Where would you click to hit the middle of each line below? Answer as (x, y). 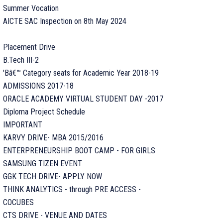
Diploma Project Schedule (44, 112)
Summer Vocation (31, 8)
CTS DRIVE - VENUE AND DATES (55, 215)
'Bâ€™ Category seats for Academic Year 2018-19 (81, 73)
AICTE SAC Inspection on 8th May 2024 (65, 21)
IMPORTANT (23, 125)
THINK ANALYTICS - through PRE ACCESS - (72, 189)
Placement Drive (29, 47)
